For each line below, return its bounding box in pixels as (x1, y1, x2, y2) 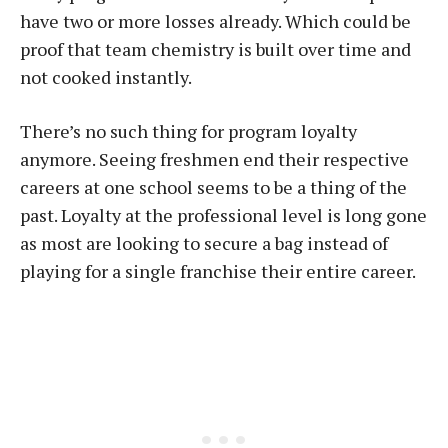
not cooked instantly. (20, 65, 192, 89)
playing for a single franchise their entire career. (20, 259, 416, 283)
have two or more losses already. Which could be (20, 9, 411, 33)
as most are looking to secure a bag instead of (20, 231, 388, 255)
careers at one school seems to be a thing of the (20, 175, 407, 199)
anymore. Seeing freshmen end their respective (20, 147, 409, 171)
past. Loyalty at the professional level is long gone (20, 203, 427, 227)
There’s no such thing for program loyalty (20, 119, 357, 143)
